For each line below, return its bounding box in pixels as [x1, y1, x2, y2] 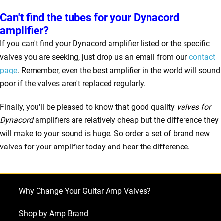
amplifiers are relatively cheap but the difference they [35, 115, 219, 125]
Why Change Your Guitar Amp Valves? [19, 186, 151, 196]
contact [189, 52, 215, 62]
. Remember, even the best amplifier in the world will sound [17, 66, 220, 75]
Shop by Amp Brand [19, 209, 88, 218]
